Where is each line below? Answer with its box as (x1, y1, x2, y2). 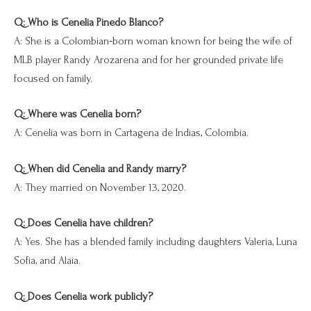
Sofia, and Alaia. (14, 254, 81, 267)
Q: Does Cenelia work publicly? (14, 290, 153, 303)
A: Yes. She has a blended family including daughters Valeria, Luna (14, 235, 297, 249)
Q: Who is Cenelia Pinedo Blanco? (14, 15, 163, 28)
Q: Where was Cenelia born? (14, 108, 141, 121)
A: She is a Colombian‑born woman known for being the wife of (14, 34, 292, 47)
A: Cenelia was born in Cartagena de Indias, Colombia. (14, 126, 249, 140)
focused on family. (14, 72, 92, 85)
